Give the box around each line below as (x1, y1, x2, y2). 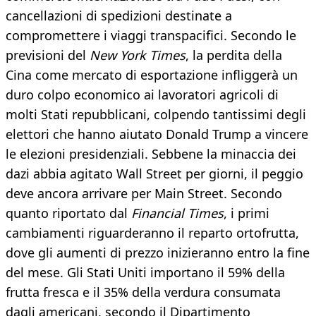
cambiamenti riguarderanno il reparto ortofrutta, (6, 224, 299, 242)
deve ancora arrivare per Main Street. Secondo (6, 185, 282, 202)
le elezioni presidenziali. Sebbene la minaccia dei (6, 145, 296, 163)
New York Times (90, 47, 186, 64)
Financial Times (131, 205, 224, 222)
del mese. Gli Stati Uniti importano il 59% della (6, 264, 285, 281)
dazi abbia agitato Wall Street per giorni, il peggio (6, 165, 303, 183)
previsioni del (6, 47, 90, 64)
